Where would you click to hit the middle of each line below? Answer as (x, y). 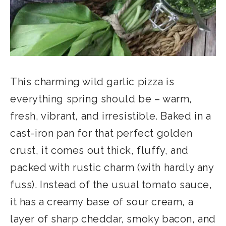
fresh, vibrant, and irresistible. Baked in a (111, 116)
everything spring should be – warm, (101, 99)
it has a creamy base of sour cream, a (102, 202)
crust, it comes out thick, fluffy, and (99, 150)
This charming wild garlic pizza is (92, 81)
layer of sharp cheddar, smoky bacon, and (113, 219)
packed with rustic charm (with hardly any (112, 167)
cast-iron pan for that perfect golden (101, 133)
